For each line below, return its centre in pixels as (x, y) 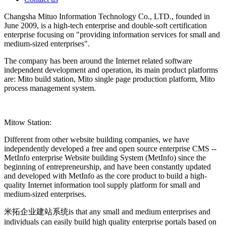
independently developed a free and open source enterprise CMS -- (110, 148)
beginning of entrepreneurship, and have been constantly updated (107, 166)
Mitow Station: (28, 122)
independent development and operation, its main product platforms (111, 70)
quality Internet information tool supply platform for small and (102, 185)
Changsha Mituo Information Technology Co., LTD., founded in (107, 16)
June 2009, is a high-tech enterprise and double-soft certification (105, 25)
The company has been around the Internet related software (98, 61)
